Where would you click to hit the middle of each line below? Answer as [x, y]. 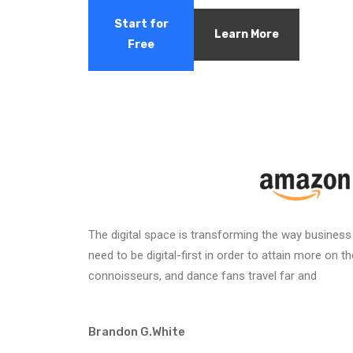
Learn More [247, 34]
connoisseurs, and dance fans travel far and [203, 276]
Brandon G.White [137, 332]
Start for [141, 24]
